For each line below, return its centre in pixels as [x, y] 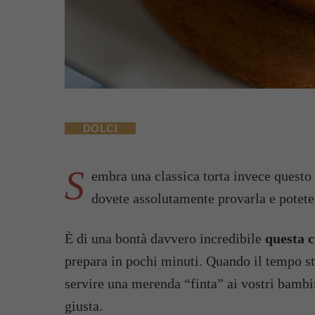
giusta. [84, 306]
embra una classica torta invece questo [201, 176]
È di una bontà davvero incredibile [163, 238]
